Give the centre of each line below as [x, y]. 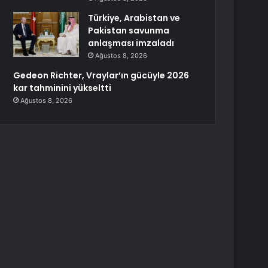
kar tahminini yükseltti [63, 88]
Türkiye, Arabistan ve [134, 18]
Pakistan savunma [129, 31]
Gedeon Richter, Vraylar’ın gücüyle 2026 [101, 75]
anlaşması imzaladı [131, 43]
